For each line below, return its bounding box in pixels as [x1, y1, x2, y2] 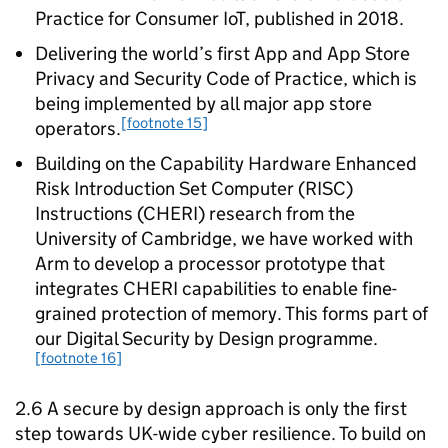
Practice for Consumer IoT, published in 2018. [35, 7, 412, 30]
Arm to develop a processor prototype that [35, 252, 385, 275]
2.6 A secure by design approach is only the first [15, 397, 407, 420]
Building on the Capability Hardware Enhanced [35, 152, 417, 175]
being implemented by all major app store [35, 92, 372, 115]
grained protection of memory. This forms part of [35, 302, 428, 325]
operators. [35, 117, 121, 140]
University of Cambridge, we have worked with [35, 227, 413, 250]
